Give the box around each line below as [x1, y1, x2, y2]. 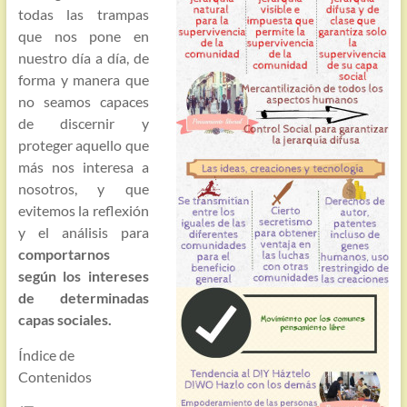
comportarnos [17, 245, 110, 263]
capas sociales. [17, 311, 112, 328]
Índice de [17, 346, 74, 363]
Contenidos [17, 368, 92, 385]
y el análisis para [17, 223, 150, 241]
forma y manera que [17, 71, 150, 88]
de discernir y [17, 114, 150, 132]
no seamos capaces [17, 93, 150, 110]
